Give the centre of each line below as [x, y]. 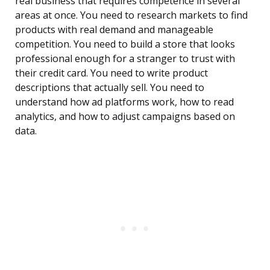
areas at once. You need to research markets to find [131, 15]
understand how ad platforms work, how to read [124, 102]
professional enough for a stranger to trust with [125, 59]
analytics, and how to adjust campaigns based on [125, 117]
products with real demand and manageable [114, 30]
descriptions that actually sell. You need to [110, 88]
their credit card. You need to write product [111, 73]
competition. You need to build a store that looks [125, 44]
